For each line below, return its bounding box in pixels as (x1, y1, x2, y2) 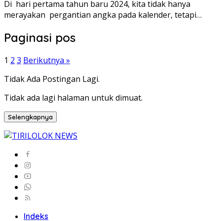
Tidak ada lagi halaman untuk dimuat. (4, 92, 143, 103)
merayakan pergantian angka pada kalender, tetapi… (4, 9, 202, 20)
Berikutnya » (23, 54, 70, 66)
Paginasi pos (4, 30, 75, 45)
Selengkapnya (8, 112, 53, 121)
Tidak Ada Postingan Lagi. (4, 73, 100, 84)
